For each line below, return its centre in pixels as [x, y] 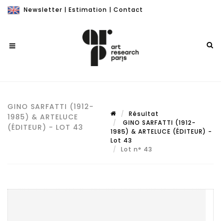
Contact [128, 10]
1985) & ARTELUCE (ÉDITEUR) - [161, 131]
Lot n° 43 [138, 149]
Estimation [88, 10]
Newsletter [43, 10]
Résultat [144, 114]
